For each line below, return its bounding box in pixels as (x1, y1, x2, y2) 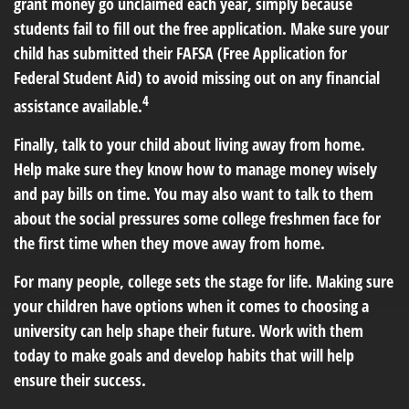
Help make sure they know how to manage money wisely (14, 158, 377, 180)
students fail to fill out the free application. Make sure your (14, 17, 389, 39)
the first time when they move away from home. (14, 232, 325, 254)
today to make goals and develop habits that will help (14, 344, 354, 366)
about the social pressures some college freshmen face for (14, 207, 381, 229)
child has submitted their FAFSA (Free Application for (14, 42, 347, 64)
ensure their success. (14, 369, 146, 391)
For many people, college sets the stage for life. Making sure (14, 270, 393, 292)
